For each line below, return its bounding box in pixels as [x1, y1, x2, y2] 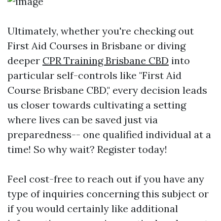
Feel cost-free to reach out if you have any [7, 172, 204, 185]
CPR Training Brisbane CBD [42, 54, 169, 67]
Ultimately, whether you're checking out [7, 24, 194, 37]
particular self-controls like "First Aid [7, 69, 182, 81]
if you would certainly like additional [7, 202, 178, 215]
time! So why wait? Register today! [7, 143, 167, 155]
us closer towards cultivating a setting [7, 98, 186, 111]
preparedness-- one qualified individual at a [7, 128, 211, 141]
